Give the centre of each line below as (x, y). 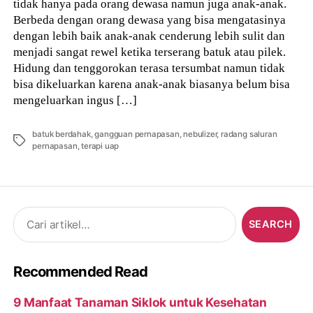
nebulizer (200, 134)
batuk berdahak (61, 134)
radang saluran (249, 134)
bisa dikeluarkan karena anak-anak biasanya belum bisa (152, 84)
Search (27, 214)
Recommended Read (80, 271)
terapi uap (100, 146)
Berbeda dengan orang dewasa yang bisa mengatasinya (150, 20)
